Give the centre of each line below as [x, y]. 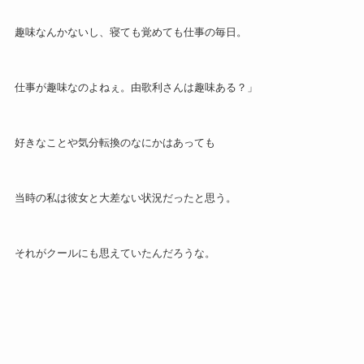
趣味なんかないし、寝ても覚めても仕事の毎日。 [130, 32]
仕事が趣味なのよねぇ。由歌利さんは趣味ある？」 [136, 88]
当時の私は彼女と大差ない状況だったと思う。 [125, 197]
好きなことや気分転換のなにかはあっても [115, 143]
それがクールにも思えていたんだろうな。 [115, 253]
